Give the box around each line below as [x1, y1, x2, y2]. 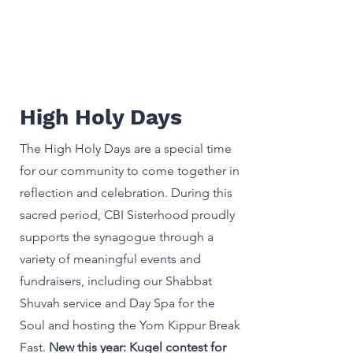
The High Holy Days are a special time [20, 140, 232, 156]
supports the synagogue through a [20, 229, 214, 244]
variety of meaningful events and [20, 251, 201, 266]
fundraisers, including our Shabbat [20, 273, 212, 288]
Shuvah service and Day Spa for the [20, 295, 215, 310]
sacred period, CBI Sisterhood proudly [20, 206, 235, 222]
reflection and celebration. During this [20, 184, 232, 200]
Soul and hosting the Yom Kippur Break [20, 317, 240, 333]
